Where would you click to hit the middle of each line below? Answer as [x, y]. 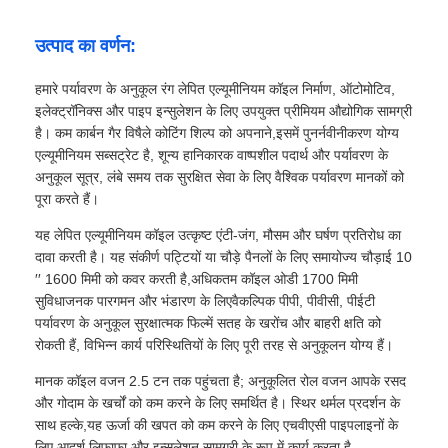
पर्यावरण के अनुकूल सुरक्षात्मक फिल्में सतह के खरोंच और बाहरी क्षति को [208, 322]
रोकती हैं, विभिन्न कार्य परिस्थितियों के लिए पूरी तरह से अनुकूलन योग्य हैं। [214, 344]
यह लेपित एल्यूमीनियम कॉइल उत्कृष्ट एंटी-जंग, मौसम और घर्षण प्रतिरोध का [218, 234]
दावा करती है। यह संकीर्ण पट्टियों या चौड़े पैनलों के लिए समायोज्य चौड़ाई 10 [224, 256]
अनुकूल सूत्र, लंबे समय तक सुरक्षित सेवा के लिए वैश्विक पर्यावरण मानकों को [220, 176]
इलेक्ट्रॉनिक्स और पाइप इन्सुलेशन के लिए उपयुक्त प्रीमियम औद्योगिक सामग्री [224, 110]
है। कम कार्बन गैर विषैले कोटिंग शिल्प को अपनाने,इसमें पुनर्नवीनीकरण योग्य [217, 132]
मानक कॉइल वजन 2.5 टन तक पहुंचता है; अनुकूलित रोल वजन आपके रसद [221, 380]
